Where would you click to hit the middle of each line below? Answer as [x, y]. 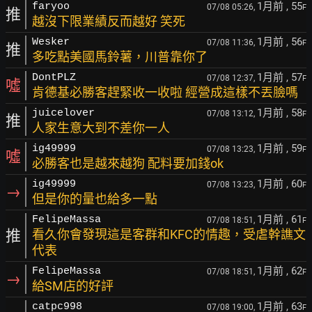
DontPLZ [54, 78]
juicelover [63, 113]
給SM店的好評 [73, 286]
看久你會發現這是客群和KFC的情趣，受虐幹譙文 [169, 234]
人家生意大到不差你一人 [101, 128]
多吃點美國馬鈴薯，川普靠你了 [120, 57]
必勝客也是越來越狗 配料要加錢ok [128, 163]
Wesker [51, 42]
